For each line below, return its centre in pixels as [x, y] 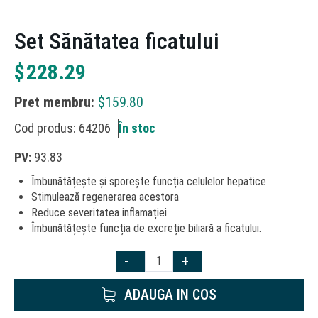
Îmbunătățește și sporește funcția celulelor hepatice [149, 181]
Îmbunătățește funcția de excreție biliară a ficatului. [146, 228]
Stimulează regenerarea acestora [105, 197]
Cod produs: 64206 [62, 128]
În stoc [137, 128]
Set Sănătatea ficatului [117, 42]
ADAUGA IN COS [170, 295]
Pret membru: [56, 102]
